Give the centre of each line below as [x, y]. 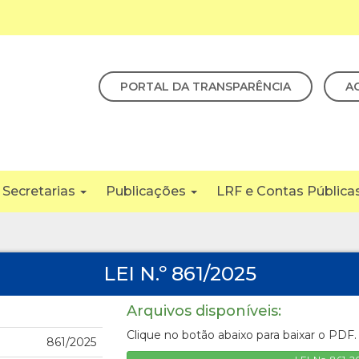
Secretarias [40, 192]
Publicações [147, 192]
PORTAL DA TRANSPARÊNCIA [206, 87]
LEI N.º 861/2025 [179, 274]
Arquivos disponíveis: [204, 311]
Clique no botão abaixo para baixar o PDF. [241, 335]
